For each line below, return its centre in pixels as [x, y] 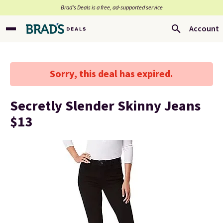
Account [204, 29]
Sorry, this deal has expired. [111, 74]
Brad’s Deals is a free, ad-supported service [111, 8]
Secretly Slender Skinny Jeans [105, 106]
